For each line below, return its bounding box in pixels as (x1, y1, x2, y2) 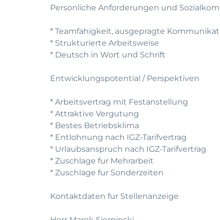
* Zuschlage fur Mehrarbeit (50, 156, 154, 165)
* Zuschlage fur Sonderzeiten (50, 168, 164, 177)
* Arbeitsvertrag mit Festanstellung (50, 97, 188, 107)
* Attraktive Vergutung (50, 109, 139, 118)
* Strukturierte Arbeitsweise (50, 38, 159, 48)
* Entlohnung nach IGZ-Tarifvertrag (50, 133, 187, 142)
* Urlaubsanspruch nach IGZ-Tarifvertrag (50, 144, 206, 154)
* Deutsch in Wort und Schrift (50, 50, 165, 59)
